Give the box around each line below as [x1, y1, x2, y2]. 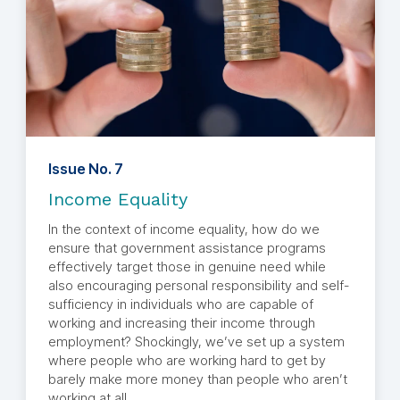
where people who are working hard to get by [47, 352, 326, 370]
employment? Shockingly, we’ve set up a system [47, 333, 345, 351]
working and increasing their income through [47, 314, 315, 332]
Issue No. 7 [47, 160, 123, 179]
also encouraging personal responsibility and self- [47, 277, 349, 295]
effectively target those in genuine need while [47, 258, 326, 276]
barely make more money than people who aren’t [47, 371, 347, 388]
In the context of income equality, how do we [47, 221, 320, 238]
